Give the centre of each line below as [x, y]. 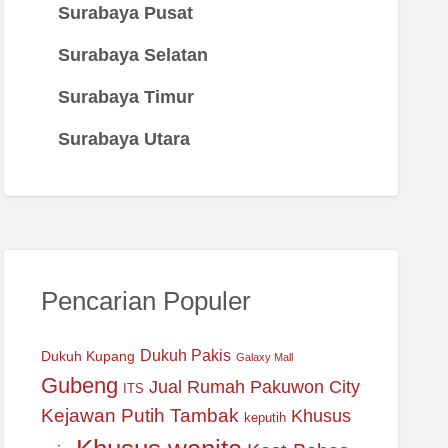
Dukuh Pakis [185, 355]
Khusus [320, 415]
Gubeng [79, 385]
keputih [264, 417]
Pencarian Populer [145, 301]
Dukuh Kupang [87, 355]
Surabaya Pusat [125, 13]
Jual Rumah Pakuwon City [254, 386]
